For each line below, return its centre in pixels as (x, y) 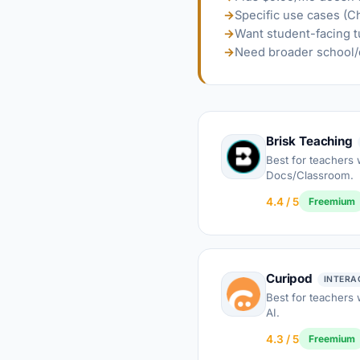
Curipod (289, 279)
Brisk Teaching (309, 141)
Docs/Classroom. (310, 175)
